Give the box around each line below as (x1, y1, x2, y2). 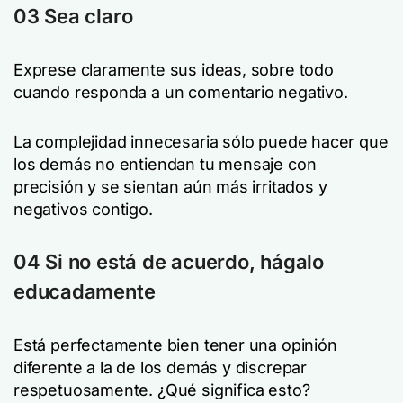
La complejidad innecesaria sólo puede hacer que (13, 132, 389, 151)
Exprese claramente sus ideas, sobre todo (13, 60, 334, 79)
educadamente (13, 280, 156, 303)
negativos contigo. (13, 200, 153, 219)
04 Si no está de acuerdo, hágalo (13, 250, 324, 273)
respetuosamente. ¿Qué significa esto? (13, 381, 310, 399)
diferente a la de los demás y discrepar (13, 358, 307, 377)
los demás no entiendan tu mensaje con (13, 155, 317, 174)
